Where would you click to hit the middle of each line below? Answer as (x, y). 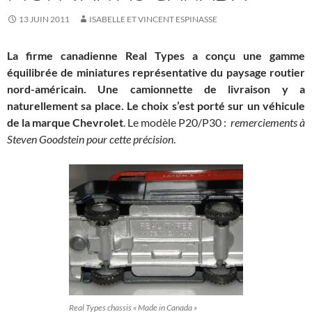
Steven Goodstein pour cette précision (90, 139)
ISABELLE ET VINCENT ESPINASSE (153, 19)
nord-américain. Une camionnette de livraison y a (156, 88)
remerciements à (268, 122)
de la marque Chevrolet (65, 122)
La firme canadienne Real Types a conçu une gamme (156, 55)
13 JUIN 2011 (44, 19)
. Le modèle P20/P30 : (177, 122)
